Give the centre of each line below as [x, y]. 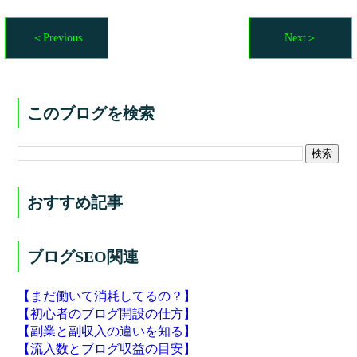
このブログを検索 [91, 113]
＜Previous [57, 38]
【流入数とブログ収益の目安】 [107, 349]
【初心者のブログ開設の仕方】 [107, 314]
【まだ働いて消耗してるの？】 [107, 296]
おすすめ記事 [75, 202]
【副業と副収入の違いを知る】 [107, 331]
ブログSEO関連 [83, 257]
